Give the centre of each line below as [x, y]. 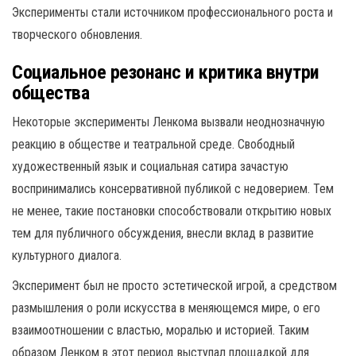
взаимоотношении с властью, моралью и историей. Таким [161, 330]
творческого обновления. [77, 35]
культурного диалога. [67, 255]
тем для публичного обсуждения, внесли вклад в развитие [163, 233]
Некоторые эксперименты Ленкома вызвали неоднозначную [168, 122]
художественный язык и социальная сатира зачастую [150, 166]
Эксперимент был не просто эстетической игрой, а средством [174, 286]
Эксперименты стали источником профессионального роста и [172, 12]
